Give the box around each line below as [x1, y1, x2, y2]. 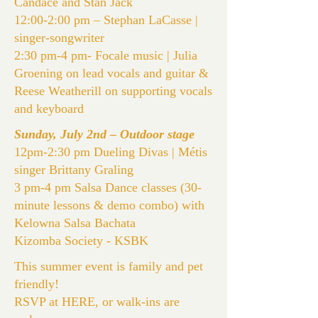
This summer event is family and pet [14, 259, 203, 273]
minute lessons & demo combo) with [14, 198, 204, 212]
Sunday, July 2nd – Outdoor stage [14, 127, 194, 141]
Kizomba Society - [14, 234, 114, 248]
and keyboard [14, 102, 84, 116]
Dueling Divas [94, 145, 168, 159]
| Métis [168, 145, 207, 159]
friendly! [14, 277, 59, 291]
